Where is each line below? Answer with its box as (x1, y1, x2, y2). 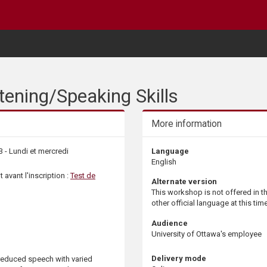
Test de (70, 170, 95, 180)
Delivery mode (151, 253, 206, 263)
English (151, 157, 176, 166)
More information (151, 118, 222, 129)
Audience (151, 218, 188, 228)
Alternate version (151, 177, 217, 187)
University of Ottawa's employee (151, 229, 262, 238)
